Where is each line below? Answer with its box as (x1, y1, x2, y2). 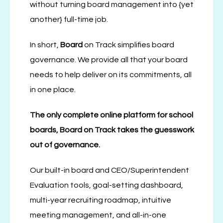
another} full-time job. (30, 15, 108, 24)
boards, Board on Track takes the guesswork (30, 125, 194, 134)
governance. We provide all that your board (30, 56, 188, 64)
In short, (30, 41, 60, 49)
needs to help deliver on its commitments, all (30, 71, 192, 79)
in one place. (30, 86, 76, 94)
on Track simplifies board (84, 41, 174, 49)
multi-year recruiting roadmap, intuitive (30, 196, 171, 204)
